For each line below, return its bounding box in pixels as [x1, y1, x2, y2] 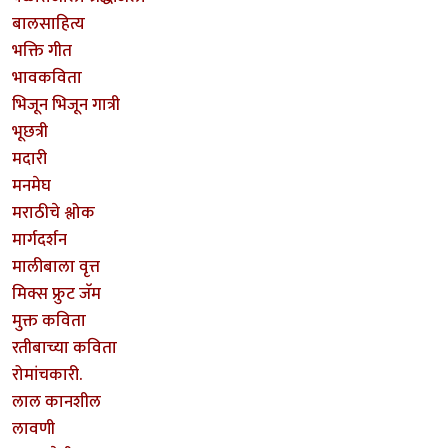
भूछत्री [12, 118, 48, 147]
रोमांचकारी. [12, 361, 82, 390]
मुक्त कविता [12, 307, 86, 336]
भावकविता [12, 64, 82, 93]
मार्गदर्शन [12, 226, 67, 255]
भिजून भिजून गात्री [12, 91, 120, 120]
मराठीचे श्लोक [12, 199, 95, 228]
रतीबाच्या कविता [12, 334, 117, 363]
